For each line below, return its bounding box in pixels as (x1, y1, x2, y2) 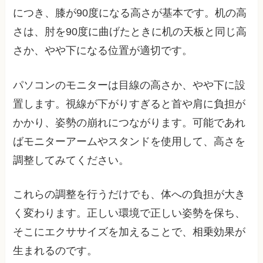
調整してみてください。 (13, 154, 130, 166)
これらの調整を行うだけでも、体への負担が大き (13, 188, 246, 201)
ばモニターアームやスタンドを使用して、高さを (13, 135, 246, 147)
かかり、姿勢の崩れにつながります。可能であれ (13, 116, 246, 129)
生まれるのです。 (13, 245, 98, 257)
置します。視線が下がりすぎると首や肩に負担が (13, 97, 246, 110)
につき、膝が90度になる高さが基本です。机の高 (13, 6, 247, 19)
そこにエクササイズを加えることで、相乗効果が (13, 226, 246, 238)
